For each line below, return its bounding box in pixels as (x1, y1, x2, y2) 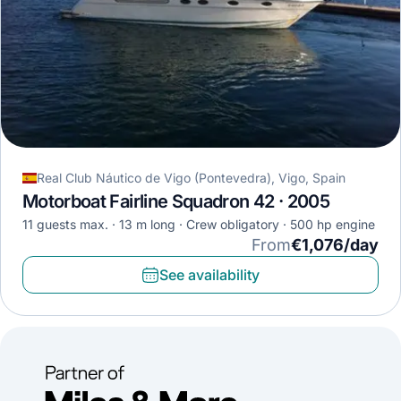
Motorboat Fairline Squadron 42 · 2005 (22, 191, 329, 213)
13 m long (119, 217, 175, 233)
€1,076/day (291, 235, 379, 255)
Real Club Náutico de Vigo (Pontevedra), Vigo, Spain (37, 170, 346, 186)
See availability (159, 266, 260, 285)
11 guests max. (22, 217, 108, 233)
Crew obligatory (220, 217, 279, 233)
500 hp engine (290, 217, 375, 233)
